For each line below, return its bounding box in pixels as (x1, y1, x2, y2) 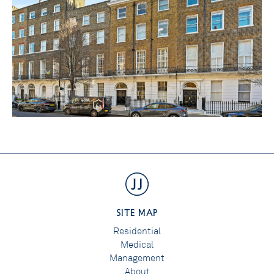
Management (109, 252, 165, 264)
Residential (113, 225, 161, 237)
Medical (120, 239, 154, 250)
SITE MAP (116, 206, 158, 218)
